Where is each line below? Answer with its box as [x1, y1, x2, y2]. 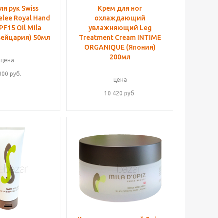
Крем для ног [98, 4, 142, 12]
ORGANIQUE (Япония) [84, 43, 156, 51]
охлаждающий [94, 14, 145, 22]
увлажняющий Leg [88, 24, 152, 32]
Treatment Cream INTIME [79, 34, 161, 41]
